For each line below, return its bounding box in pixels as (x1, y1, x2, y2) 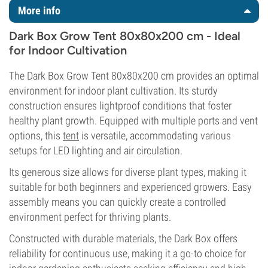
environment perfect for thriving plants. (9, 211, 171, 223)
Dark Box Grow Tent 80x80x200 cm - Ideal (9, 29, 240, 43)
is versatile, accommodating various (79, 129, 231, 142)
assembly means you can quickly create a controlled (9, 196, 226, 208)
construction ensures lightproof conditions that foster (9, 99, 232, 112)
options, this (9, 129, 63, 142)
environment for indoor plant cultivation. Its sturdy (9, 84, 218, 97)
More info (18, 4, 60, 17)
